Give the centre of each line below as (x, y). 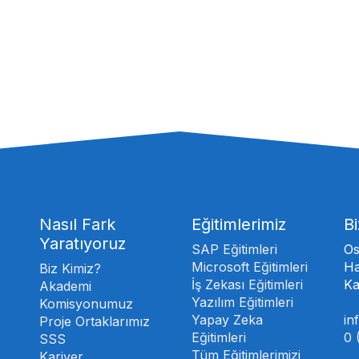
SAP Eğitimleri (234, 249)
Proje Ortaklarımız (95, 321)
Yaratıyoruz (83, 243)
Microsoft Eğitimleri (250, 266)
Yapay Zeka (227, 319)
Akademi (65, 286)
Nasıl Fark (77, 224)
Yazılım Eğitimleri (242, 302)
